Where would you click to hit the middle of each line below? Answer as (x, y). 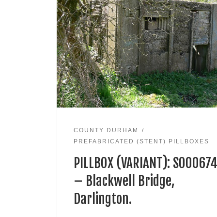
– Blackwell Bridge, (124, 181)
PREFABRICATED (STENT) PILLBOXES (141, 142)
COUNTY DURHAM (106, 130)
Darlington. (102, 199)
